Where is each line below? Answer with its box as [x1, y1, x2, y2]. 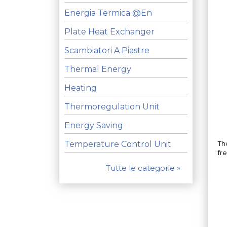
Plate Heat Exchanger [64, 26, 155, 36]
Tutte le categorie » [105, 163, 180, 173]
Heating [64, 83, 97, 93]
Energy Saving [64, 120, 123, 130]
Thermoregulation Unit [64, 101, 160, 111]
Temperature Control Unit [64, 139, 171, 149]
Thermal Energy [64, 64, 131, 74]
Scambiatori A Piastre [64, 45, 149, 55]
